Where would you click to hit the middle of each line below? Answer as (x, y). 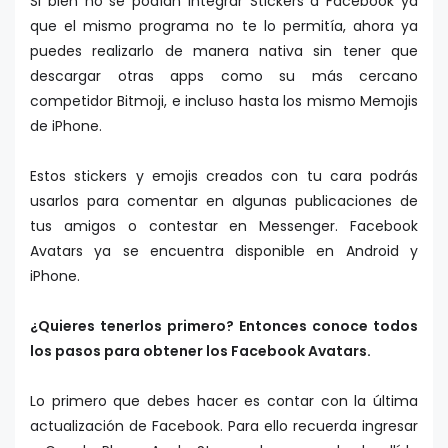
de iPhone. (66, 126)
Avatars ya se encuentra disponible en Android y (224, 251)
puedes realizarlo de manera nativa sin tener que (224, 51)
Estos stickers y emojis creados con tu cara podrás (224, 176)
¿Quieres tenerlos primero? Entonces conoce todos (224, 326)
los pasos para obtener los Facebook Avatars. (202, 351)
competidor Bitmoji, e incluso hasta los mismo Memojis (224, 101)
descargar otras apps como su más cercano (224, 76)
